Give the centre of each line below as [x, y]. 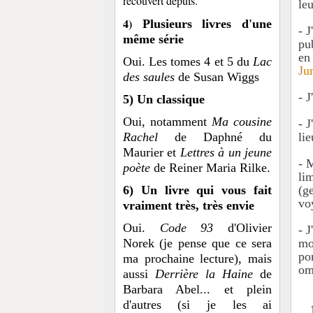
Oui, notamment [167, 121]
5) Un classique [163, 99]
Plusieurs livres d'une [207, 23]
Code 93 [187, 227]
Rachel [140, 137]
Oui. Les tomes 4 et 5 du [188, 61]
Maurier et [151, 152]
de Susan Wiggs [217, 77]
